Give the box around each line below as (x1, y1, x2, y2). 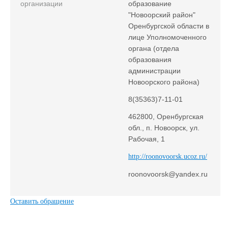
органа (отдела (128, 44, 179, 52)
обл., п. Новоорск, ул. (128, 124, 199, 132)
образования (128, 55, 172, 64)
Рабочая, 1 (128, 135, 165, 143)
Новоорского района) (128, 78, 199, 86)
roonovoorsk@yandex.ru (128, 170, 208, 178)
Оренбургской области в (128, 22, 209, 30)
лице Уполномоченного (128, 33, 207, 41)
